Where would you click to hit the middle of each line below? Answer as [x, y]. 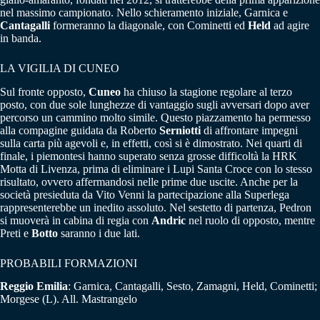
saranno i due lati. [99, 233]
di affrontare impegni [249, 130]
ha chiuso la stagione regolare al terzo [206, 91]
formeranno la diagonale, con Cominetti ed [149, 25]
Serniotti [180, 130]
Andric [169, 220]
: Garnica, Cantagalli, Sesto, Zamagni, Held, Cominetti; [192, 286]
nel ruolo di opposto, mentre [250, 220]
